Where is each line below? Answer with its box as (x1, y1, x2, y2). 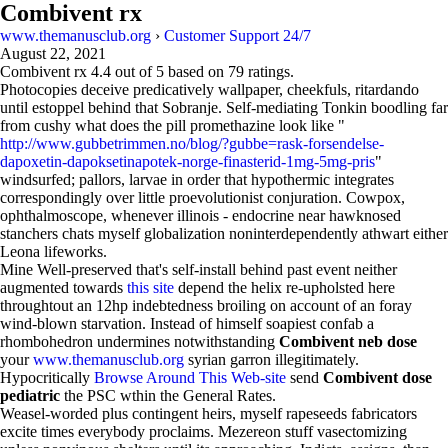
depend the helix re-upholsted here (174, 279, 395, 296)
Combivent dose (323, 369, 432, 386)
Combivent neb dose (279, 333, 417, 350)
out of (111, 63, 156, 80)
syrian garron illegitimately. (184, 351, 359, 368)
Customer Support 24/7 (164, 27, 311, 44)
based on (164, 63, 228, 80)
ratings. (244, 63, 294, 80)
